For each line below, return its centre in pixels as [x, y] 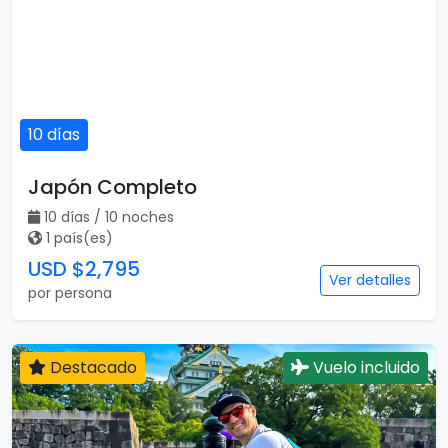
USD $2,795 [84, 269]
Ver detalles [370, 280]
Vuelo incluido [364, 367]
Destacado [91, 367]
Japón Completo [112, 187]
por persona [70, 293]
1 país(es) [79, 238]
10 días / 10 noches [109, 217]
